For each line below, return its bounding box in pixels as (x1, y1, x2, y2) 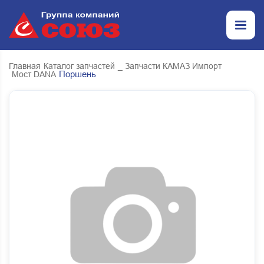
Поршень (59, 69, 96, 79)
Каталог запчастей (44, 61, 115, 71)
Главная (9, 61, 41, 71)
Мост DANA (12, 70, 56, 79)
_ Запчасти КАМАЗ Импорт (118, 61, 222, 71)
